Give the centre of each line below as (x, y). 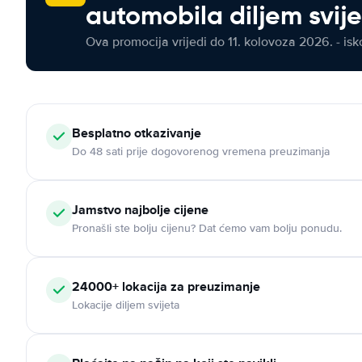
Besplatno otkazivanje (137, 133)
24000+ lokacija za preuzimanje (166, 286)
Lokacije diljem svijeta (126, 305)
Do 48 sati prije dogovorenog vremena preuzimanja (201, 152)
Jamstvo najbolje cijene (140, 210)
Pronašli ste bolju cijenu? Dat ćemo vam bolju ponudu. (207, 228)
